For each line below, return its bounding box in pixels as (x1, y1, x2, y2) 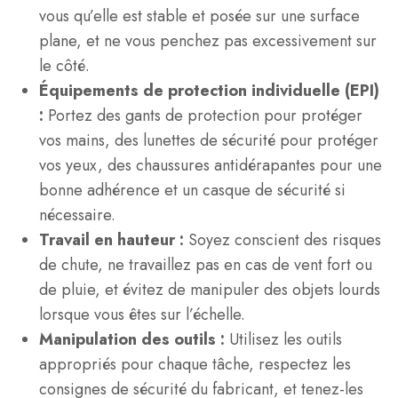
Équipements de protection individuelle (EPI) (39, 79, 379, 102)
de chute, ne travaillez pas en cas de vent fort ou (39, 253, 372, 276)
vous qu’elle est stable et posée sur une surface (39, 4, 360, 28)
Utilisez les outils (229, 328, 342, 351)
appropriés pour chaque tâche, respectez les (39, 353, 351, 376)
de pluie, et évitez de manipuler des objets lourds (39, 278, 380, 301)
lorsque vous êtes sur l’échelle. (39, 303, 245, 326)
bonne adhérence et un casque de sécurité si (39, 179, 346, 202)
